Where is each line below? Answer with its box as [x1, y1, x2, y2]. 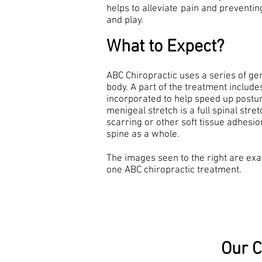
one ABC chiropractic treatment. [106, 164, 242, 176]
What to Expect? [106, 36, 224, 58]
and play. [106, 15, 143, 26]
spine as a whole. [106, 129, 180, 140]
